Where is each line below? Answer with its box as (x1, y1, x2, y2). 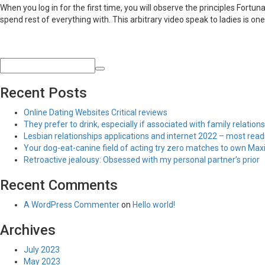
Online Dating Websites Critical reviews (24, 108, 167, 117)
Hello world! (132, 200, 175, 209)
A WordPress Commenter (24, 200, 119, 209)
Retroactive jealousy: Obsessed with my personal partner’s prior (24, 155, 260, 164)
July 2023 (24, 245, 60, 254)
